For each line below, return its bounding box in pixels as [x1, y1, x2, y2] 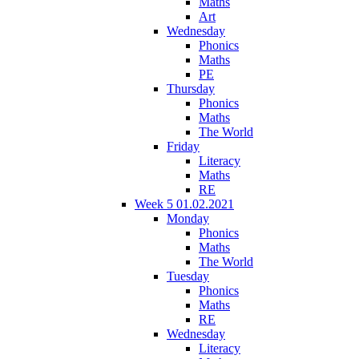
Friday [167, 139, 200, 153]
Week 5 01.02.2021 [135, 196, 234, 211]
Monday [167, 211, 209, 225]
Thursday [167, 81, 215, 95]
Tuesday [167, 268, 209, 283]
